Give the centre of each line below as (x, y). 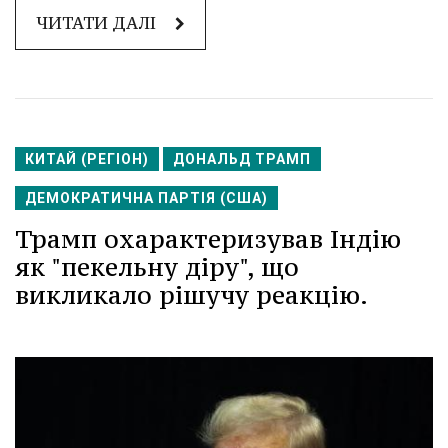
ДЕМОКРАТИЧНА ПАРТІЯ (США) (146, 198)
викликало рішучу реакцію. (191, 295)
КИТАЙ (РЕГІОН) (87, 159)
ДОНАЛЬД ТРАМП (242, 159)
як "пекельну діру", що (157, 267)
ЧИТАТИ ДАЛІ (98, 23)
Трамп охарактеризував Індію (208, 239)
